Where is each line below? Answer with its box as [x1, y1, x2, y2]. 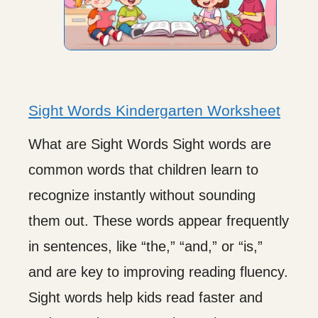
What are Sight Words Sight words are [28, 136, 271, 152]
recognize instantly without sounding [28, 187, 256, 203]
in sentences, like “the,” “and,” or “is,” [28, 238, 263, 254]
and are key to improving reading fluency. [28, 263, 288, 280]
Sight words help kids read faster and [28, 289, 263, 305]
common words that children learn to [28, 161, 258, 177]
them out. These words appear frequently [28, 212, 289, 229]
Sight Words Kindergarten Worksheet [28, 102, 280, 119]
